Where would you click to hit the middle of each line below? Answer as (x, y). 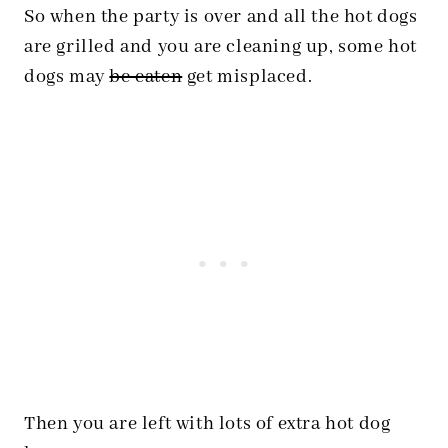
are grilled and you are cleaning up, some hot (221, 47)
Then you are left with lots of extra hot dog (207, 424)
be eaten (146, 77)
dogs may (67, 77)
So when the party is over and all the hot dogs (221, 17)
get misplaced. (247, 77)
